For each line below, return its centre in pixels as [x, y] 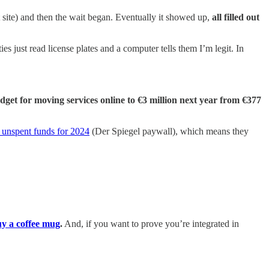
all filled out [236, 17]
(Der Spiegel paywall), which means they [169, 131]
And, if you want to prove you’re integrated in [151, 223]
